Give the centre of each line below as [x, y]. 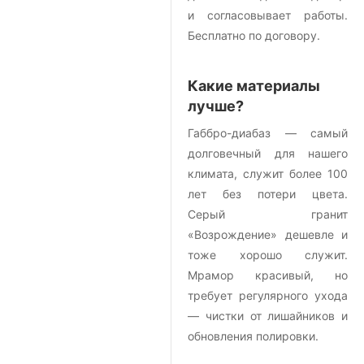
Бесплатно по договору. [254, 36]
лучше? [216, 106]
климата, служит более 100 [268, 174]
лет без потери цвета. [268, 194]
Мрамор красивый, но [268, 275]
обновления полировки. [253, 336]
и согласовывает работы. [268, 15]
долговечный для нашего [268, 154]
